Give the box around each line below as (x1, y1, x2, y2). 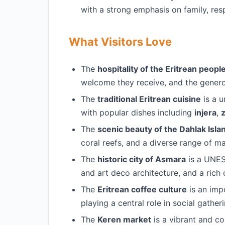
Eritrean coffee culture (97, 184, 187, 194)
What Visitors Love (69, 35, 172, 48)
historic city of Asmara (97, 154, 186, 164)
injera (194, 107, 216, 118)
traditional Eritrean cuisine (97, 94, 201, 104)
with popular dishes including (81, 107, 194, 118)
